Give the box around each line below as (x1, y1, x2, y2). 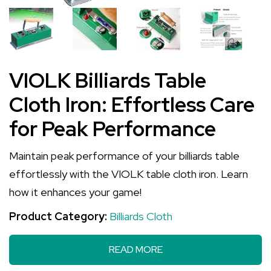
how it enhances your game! (9, 185, 142, 199)
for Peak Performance (9, 115, 216, 142)
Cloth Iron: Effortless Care (9, 91, 255, 118)
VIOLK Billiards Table (9, 67, 206, 94)
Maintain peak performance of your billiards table (9, 149, 240, 163)
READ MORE (108, 243, 163, 256)
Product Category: (9, 209, 109, 223)
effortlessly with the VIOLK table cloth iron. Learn (9, 167, 248, 181)
